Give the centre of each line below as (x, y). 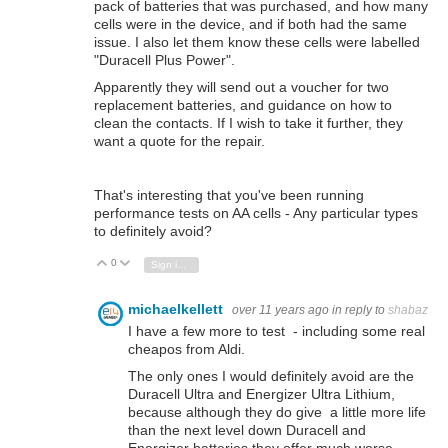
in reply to (360, 310)
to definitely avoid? (153, 231)
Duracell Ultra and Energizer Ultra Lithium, (261, 393)
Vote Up (136, 263)
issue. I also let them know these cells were (232, 42)
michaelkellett (177, 309)
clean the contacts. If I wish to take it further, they (248, 123)
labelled (395, 42)
